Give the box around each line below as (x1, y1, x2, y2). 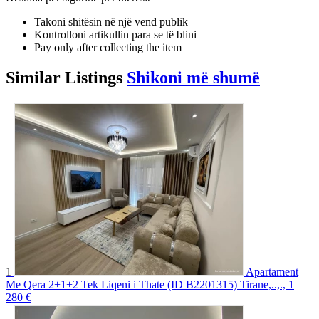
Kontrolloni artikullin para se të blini (34, 28, 197, 41)
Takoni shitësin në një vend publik (34, 15, 188, 28)
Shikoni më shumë (127, 68, 260, 87)
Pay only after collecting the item (34, 41, 182, 53)
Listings (65, 68, 122, 87)
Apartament (246, 265, 298, 278)
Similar (6, 68, 65, 87)
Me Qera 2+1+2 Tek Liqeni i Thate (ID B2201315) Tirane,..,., (6, 278, 286, 291)
